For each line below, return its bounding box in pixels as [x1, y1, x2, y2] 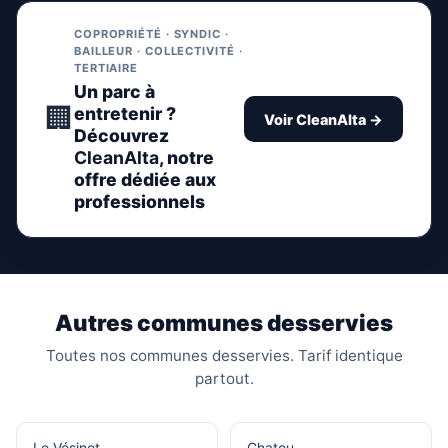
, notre [159, 146, 214, 168]
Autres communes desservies [55, 308, 393, 336]
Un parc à [74, 80, 155, 102]
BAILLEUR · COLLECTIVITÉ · [74, 43, 243, 58]
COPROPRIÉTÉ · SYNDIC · [74, 26, 229, 41]
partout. [194, 368, 254, 388]
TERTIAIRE [74, 60, 139, 75]
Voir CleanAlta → [264, 110, 383, 128]
